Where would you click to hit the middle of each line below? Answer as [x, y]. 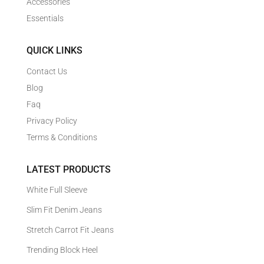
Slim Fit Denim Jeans [64, 210]
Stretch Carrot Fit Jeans [70, 230]
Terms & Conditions [62, 138]
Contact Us [47, 72]
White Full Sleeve [57, 190]
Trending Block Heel [62, 250]
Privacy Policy [52, 121]
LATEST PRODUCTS [68, 170]
